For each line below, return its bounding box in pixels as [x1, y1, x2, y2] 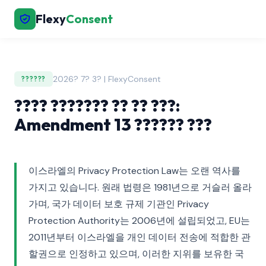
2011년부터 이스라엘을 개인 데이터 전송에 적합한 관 [28, 231, 251, 243]
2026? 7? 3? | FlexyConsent [53, 73, 161, 84]
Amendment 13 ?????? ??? [14, 114, 212, 135]
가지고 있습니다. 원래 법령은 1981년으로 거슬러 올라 [28, 181, 252, 194]
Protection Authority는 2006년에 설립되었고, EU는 [28, 214, 250, 227]
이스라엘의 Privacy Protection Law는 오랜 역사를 [28, 164, 240, 177]
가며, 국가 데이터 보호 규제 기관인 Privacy [28, 198, 209, 210]
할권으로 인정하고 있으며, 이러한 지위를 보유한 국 [28, 248, 244, 260]
